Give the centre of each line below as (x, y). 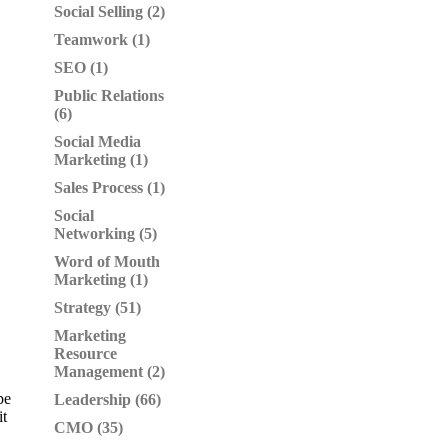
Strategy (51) (97, 307)
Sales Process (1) (109, 187)
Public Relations (109, 95)
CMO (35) (88, 427)
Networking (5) (105, 233)
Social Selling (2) (109, 11)
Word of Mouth (107, 261)
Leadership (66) (107, 399)
